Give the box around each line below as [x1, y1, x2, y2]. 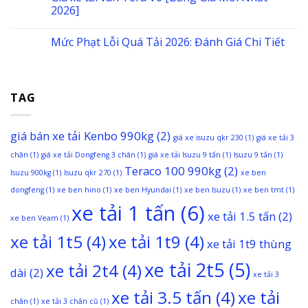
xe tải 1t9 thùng [207, 235, 291, 252]
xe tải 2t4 [46, 258, 118, 282]
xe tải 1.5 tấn [208, 208, 276, 224]
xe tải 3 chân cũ [41, 296, 98, 306]
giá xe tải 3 [256, 132, 294, 142]
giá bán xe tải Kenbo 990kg [10, 127, 154, 144]
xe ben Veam [10, 212, 58, 223]
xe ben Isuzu [184, 184, 230, 195]
